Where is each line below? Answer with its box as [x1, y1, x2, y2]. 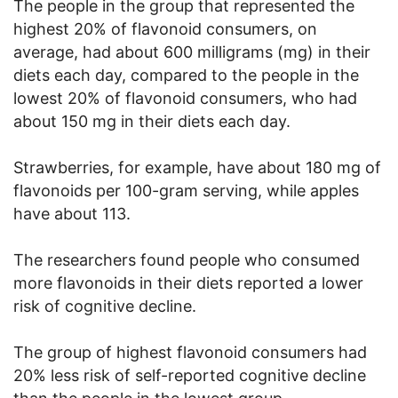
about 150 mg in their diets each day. [13, 112, 291, 131]
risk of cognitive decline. [13, 297, 196, 316]
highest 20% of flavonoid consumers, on [13, 20, 317, 39]
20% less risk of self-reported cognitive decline [13, 366, 366, 386]
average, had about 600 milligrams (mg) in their [13, 43, 370, 62]
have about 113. [13, 204, 131, 224]
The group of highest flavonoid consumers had [13, 343, 367, 362]
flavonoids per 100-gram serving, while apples [13, 181, 359, 201]
